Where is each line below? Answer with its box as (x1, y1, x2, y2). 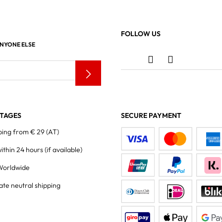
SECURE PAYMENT (121, 111, 181, 120)
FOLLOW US (121, 29, 161, 38)
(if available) (45, 145, 82, 154)
